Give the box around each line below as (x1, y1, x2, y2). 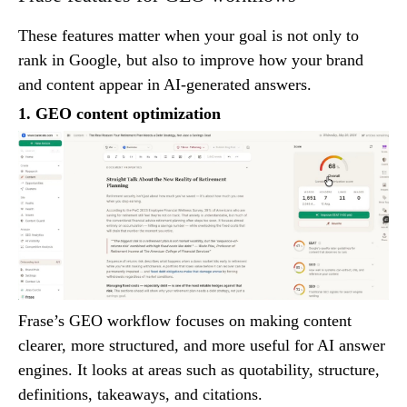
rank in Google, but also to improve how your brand (18, 50, 363, 69)
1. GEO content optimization (18, 104, 221, 123)
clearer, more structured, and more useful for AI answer (18, 336, 385, 355)
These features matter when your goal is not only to (18, 25, 359, 45)
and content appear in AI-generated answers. (18, 74, 312, 94)
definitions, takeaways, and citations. (18, 385, 263, 404)
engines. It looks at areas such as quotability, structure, (18, 361, 380, 380)
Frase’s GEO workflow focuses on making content (18, 312, 352, 331)
